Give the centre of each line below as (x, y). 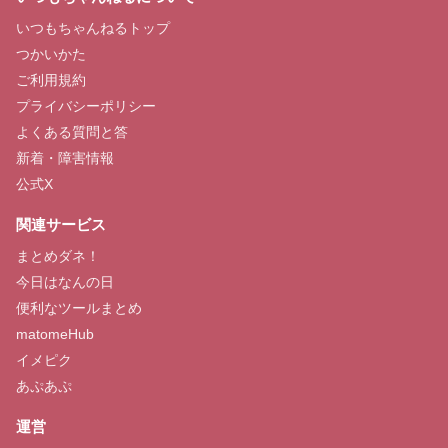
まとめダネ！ (58, 256)
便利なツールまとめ (79, 308)
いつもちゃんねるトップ (93, 28)
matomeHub (55, 334)
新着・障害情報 (65, 158)
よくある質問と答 (72, 132)
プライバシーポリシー (86, 106)
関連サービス (61, 224)
